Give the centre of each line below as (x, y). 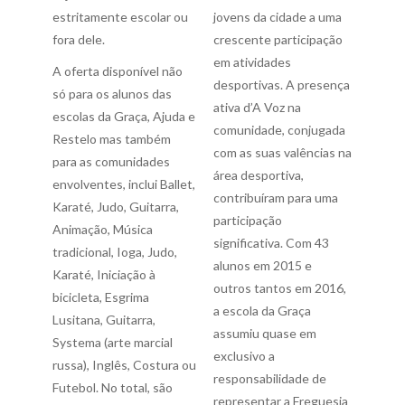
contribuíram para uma (276, 198)
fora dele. (79, 39)
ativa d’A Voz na (257, 107)
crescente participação (278, 39)
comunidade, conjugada (279, 130)
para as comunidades (111, 161)
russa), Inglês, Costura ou (124, 365)
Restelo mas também (112, 139)
